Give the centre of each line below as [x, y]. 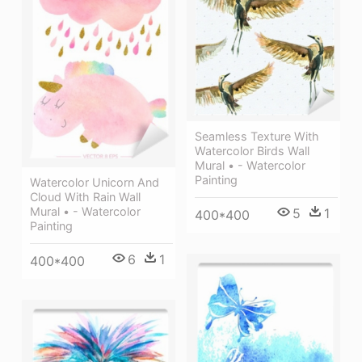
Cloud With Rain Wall [85, 197]
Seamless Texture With [257, 136]
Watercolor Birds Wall [252, 150]
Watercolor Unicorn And [95, 183]
